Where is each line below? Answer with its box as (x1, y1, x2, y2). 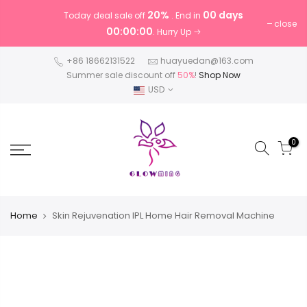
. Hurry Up (152, 26, 193, 38)
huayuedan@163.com (160, 55, 254, 66)
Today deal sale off (64, 10, 147, 21)
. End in (171, 10, 203, 21)
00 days (203, 8, 243, 22)
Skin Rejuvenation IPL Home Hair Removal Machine (52, 209, 275, 222)
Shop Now (199, 69, 241, 81)
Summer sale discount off (66, 69, 177, 81)
